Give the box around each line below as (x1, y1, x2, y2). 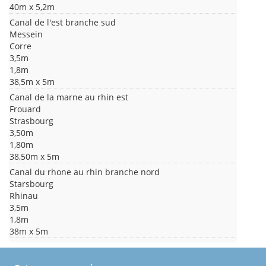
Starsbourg (9, 178, 53, 190)
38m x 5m (9, 226, 48, 237)
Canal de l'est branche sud (9, 17, 116, 28)
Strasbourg (9, 115, 53, 127)
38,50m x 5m (9, 151, 59, 163)
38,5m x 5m (9, 76, 55, 88)
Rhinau (9, 190, 38, 202)
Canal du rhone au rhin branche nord (9, 166, 160, 178)
